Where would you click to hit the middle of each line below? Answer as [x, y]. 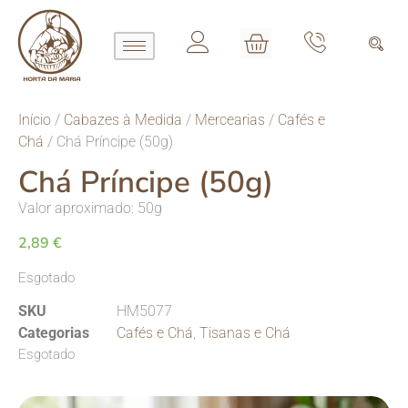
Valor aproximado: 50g [90, 208]
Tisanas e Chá [245, 333]
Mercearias [230, 120]
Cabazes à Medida [123, 120]
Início [35, 120]
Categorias [54, 333]
